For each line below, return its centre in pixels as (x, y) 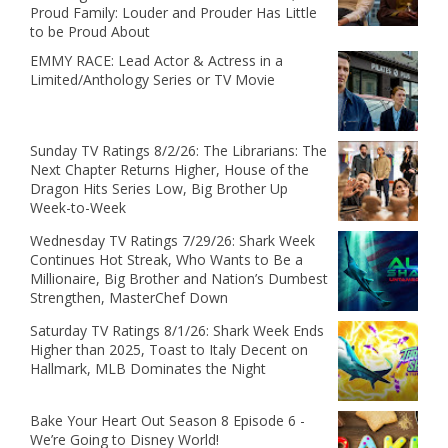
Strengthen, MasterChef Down (129, 298)
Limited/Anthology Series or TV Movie (152, 80)
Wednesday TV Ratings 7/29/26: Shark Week (172, 241)
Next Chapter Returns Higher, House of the (169, 170)
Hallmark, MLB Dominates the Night (148, 369)
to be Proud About (90, 32)
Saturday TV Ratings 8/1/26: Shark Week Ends (177, 331)
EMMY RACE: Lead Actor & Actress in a (156, 61)
